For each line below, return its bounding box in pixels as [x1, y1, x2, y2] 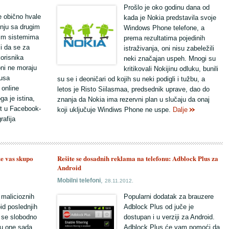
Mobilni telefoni [57, 177, 101, 184]
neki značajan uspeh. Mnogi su [124, 55, 216, 62]
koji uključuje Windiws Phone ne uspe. [57, 106, 173, 113]
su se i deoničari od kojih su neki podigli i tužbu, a [57, 75, 205, 83]
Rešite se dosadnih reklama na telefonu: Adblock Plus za [57, 153, 218, 163]
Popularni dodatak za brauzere [124, 193, 214, 200]
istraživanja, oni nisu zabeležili [124, 44, 214, 52]
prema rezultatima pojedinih [124, 34, 205, 42]
